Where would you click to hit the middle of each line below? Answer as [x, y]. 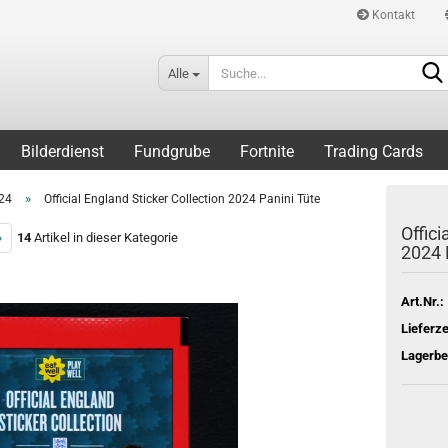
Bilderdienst [62, 151]
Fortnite [267, 151]
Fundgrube [172, 151]
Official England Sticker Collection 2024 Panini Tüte [182, 199]
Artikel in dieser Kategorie [104, 237]
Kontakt [392, 15]
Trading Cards [373, 151]
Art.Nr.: [422, 301]
